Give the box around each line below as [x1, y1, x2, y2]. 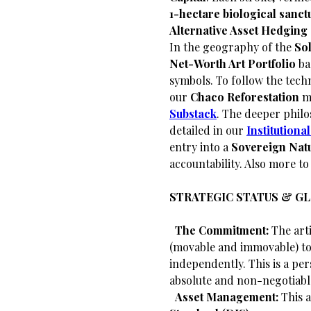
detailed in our [169, 123, 246, 137]
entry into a [169, 140, 231, 154]
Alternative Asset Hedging [169, 23, 308, 37]
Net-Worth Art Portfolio [169, 56, 296, 71]
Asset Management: [175, 289, 278, 304]
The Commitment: [175, 223, 269, 237]
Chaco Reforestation [190, 90, 299, 104]
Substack [169, 106, 217, 121]
